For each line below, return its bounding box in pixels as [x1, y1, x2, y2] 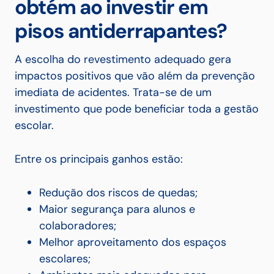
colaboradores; [39, 218, 116, 234]
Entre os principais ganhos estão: [15, 152, 183, 167]
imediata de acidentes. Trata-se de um [15, 85, 212, 100]
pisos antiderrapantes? [15, 18, 227, 45]
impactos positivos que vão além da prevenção [15, 68, 255, 84]
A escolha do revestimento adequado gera [15, 52, 231, 67]
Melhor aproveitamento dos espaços [39, 235, 226, 250]
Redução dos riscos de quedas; [39, 185, 198, 201]
